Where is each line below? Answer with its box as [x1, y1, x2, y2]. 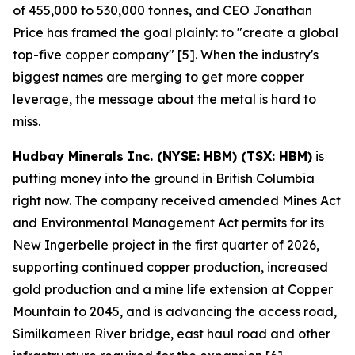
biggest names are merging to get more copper [13, 69, 304, 85]
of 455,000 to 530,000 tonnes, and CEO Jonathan [13, 2, 312, 18]
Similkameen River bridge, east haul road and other [13, 326, 330, 342]
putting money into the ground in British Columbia [13, 170, 315, 186]
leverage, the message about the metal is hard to [13, 91, 316, 107]
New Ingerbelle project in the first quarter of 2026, [13, 237, 319, 253]
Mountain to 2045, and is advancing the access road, [13, 303, 337, 319]
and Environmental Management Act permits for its [13, 215, 324, 231]
